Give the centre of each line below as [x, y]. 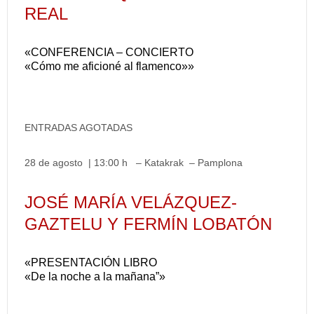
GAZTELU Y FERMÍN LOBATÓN [148, 224]
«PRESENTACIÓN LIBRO [91, 262]
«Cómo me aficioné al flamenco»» [109, 66]
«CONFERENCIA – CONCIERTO [109, 52]
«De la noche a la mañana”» [95, 277]
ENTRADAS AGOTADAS [78, 128]
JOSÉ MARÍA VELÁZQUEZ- [131, 202]
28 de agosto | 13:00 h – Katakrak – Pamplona [134, 163]
